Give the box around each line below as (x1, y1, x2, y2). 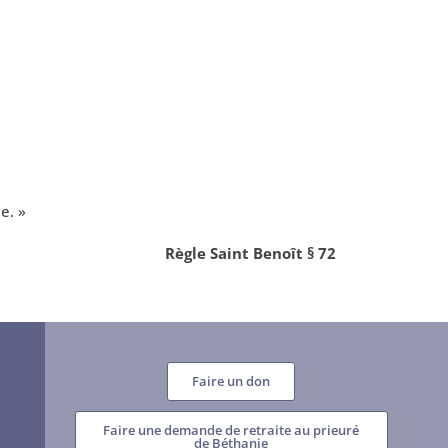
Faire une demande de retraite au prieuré (103, 421, 360, 440)
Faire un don (192, 372, 271, 391)
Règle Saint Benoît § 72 (165, 243, 336, 264)
